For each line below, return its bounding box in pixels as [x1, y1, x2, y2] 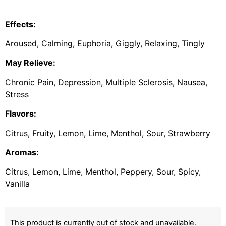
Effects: [5, 19, 36, 29]
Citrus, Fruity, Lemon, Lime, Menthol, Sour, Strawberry [5, 128, 210, 138]
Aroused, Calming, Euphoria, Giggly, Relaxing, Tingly [5, 38, 205, 48]
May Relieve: [5, 58, 55, 68]
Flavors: [5, 108, 36, 119]
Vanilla [5, 179, 30, 189]
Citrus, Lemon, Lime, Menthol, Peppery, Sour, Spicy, [5, 166, 201, 177]
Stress [5, 89, 29, 99]
